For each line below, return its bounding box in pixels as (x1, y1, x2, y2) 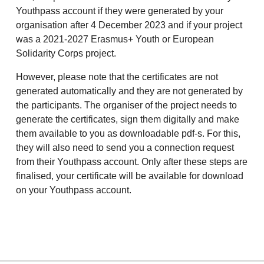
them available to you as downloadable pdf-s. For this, (16, 128, 240, 138)
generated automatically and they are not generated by (16, 86, 243, 96)
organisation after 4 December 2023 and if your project (16, 20, 242, 30)
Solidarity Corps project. (16, 48, 116, 58)
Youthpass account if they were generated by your (16, 6, 223, 16)
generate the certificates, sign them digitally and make (16, 114, 239, 124)
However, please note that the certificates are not (16, 72, 218, 82)
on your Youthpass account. (16, 185, 131, 195)
